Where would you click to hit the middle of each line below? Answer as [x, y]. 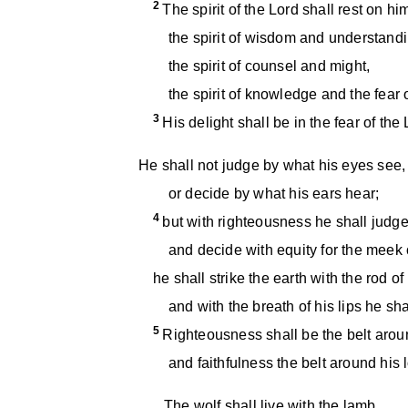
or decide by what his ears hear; [266, 194]
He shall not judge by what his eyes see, [272, 165]
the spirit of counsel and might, [262, 66]
